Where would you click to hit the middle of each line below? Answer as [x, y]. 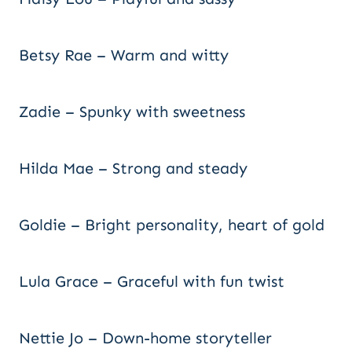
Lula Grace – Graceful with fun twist [152, 281]
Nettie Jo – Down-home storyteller [145, 338]
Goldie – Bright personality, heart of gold [172, 225]
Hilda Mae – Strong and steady [133, 168]
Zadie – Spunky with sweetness [132, 112]
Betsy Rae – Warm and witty [124, 55]
